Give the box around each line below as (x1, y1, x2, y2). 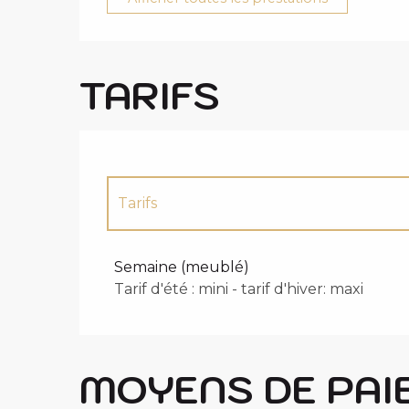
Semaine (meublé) (114, 257, 250, 276)
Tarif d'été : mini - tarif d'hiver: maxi (114, 279, 364, 298)
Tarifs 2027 (118, 246, 199, 265)
